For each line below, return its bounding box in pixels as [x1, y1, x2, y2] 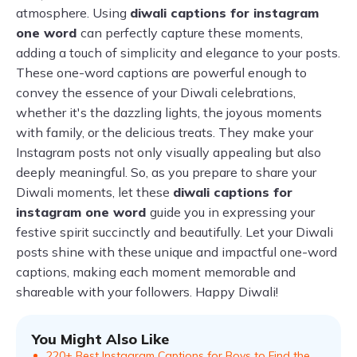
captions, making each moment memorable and [16, 264, 296, 280]
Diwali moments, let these [16, 184, 173, 200]
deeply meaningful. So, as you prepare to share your [16, 164, 316, 180]
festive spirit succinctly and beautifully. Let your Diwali [16, 224, 333, 240]
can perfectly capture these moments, [80, 25, 303, 41]
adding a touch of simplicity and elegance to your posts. [16, 45, 340, 61]
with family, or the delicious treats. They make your [16, 124, 313, 140]
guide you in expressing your [150, 204, 315, 220]
